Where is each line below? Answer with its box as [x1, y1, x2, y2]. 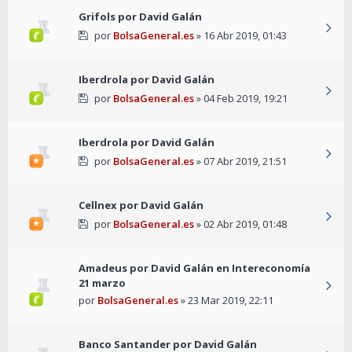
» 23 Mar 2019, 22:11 [178, 293, 273, 308]
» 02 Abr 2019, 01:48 [193, 217, 287, 232]
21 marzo [79, 276, 126, 291]
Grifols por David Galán [79, 9, 202, 24]
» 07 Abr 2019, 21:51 [193, 154, 287, 169]
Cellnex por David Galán [79, 198, 203, 213]
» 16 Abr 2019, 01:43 [193, 28, 287, 43]
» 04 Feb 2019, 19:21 [193, 91, 288, 106]
